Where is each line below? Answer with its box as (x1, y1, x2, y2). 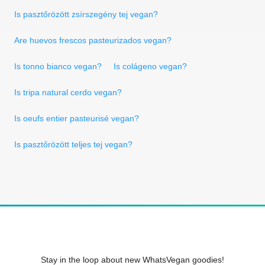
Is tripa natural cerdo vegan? (14, 87, 122, 97)
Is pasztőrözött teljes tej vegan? (14, 139, 132, 149)
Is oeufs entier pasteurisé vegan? (14, 113, 139, 123)
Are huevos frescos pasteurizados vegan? (14, 35, 172, 45)
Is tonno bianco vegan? (14, 61, 102, 71)
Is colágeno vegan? (114, 61, 187, 71)
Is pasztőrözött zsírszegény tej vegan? (14, 9, 158, 19)
